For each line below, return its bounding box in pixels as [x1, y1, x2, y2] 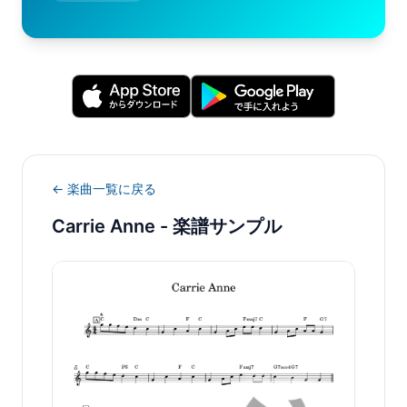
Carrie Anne [52, 215, 155, 237]
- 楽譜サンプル [155, 215, 282, 237]
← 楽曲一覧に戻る [52, 181, 156, 196]
